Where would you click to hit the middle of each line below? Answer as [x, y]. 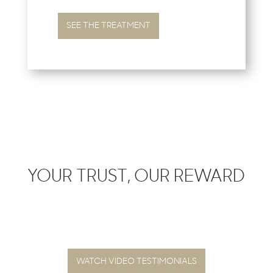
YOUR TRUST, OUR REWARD [136, 176]
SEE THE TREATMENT [108, 25]
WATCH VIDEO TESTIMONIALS [136, 261]
